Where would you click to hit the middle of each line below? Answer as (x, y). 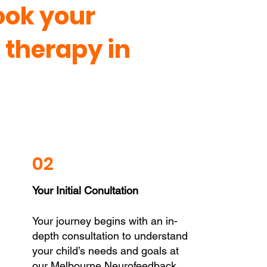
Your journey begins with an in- (105, 221)
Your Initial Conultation (85, 190)
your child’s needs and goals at (105, 251)
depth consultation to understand (110, 236)
